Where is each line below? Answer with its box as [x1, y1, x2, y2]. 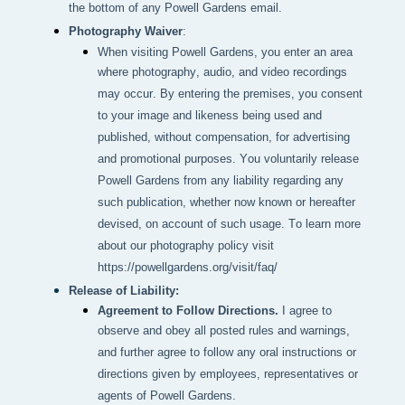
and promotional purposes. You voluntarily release [98, 152, 359, 168]
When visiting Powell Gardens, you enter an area [98, 45, 353, 60]
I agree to [278, 304, 332, 318]
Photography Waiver [69, 24, 183, 39]
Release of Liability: [69, 284, 179, 298]
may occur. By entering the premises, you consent [98, 87, 363, 103]
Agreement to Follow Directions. [98, 304, 278, 318]
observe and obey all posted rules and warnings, [98, 324, 350, 340]
